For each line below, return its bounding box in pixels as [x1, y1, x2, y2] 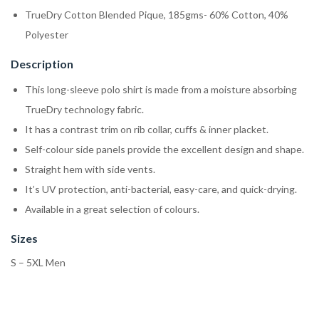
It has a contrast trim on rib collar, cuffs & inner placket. [25, 122, 268, 135]
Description [11, 56, 73, 70]
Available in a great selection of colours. [25, 202, 199, 215]
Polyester [25, 28, 68, 41]
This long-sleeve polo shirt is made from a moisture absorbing [25, 83, 297, 95]
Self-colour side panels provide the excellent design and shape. [25, 142, 304, 155]
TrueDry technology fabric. [25, 103, 144, 115]
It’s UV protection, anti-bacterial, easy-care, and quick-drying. [25, 182, 297, 195]
